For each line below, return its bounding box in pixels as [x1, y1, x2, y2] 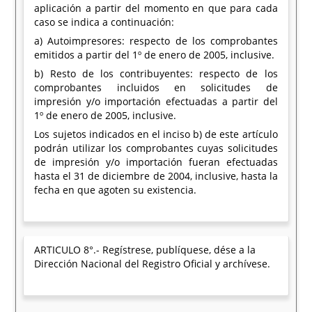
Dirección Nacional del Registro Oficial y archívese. [34, 257, 271, 270]
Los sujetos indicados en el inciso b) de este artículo [34, 127, 278, 141]
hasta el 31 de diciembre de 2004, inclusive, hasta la [34, 169, 278, 182]
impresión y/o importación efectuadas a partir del [34, 95, 278, 108]
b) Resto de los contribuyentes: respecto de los [34, 67, 278, 80]
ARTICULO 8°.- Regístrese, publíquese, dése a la [34, 243, 256, 256]
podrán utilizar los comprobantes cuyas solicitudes [34, 141, 278, 155]
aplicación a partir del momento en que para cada [34, 1, 278, 15]
